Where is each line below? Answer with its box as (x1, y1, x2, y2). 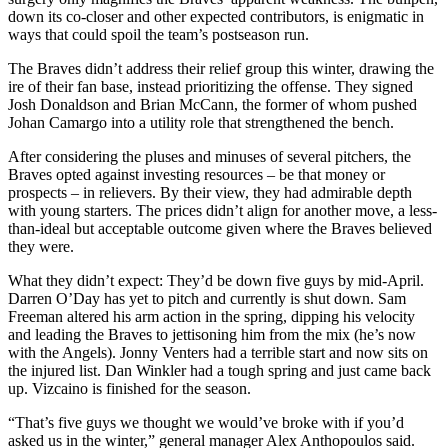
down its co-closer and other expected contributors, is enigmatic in (8, 8, 424, 26)
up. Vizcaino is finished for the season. (8, 380, 251, 398)
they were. (8, 238, 74, 256)
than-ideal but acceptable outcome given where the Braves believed (8, 220, 432, 238)
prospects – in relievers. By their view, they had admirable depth (8, 184, 412, 202)
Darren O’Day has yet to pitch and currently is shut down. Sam (8, 290, 406, 308)
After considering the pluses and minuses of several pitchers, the (8, 148, 411, 166)
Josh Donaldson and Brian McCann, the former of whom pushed (8, 96, 417, 114)
